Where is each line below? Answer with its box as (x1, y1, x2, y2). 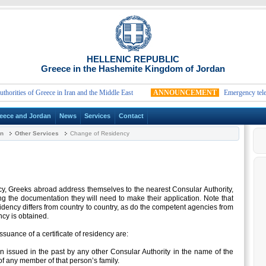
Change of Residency (68, 130, 129, 137)
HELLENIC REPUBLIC (87, 54, 179, 64)
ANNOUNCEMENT (141, 88, 205, 97)
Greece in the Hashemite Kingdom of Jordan (41, 64, 225, 74)
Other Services (15, 130, 59, 137)
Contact (118, 112, 144, 120)
